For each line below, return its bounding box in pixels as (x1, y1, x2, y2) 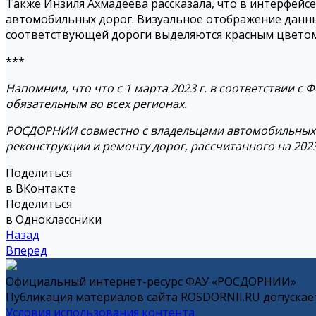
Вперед (6, 243, 47, 259)
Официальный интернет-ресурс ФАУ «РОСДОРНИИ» (6, 274, 296, 290)
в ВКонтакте (6, 181, 76, 197)
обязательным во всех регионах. (6, 96, 187, 112)
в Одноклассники (6, 212, 102, 228)
